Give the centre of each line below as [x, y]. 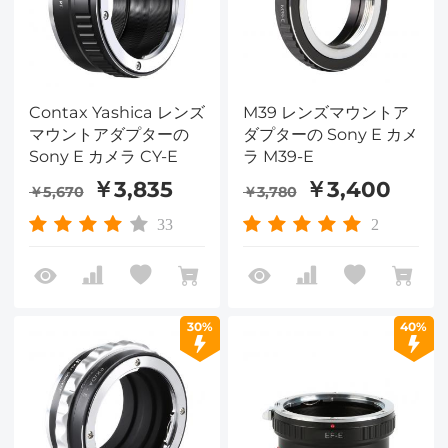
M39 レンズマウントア [325, 111]
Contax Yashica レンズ [116, 111]
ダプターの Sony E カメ [330, 133]
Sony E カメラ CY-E [103, 155]
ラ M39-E [278, 155]
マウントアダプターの [108, 133]
